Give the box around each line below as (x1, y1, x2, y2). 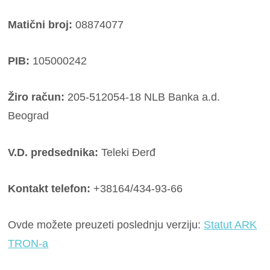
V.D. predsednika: (8, 146, 99, 159)
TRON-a (8, 237, 49, 250)
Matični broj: (8, 18, 73, 31)
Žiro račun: (8, 91, 65, 104)
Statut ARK (204, 219, 257, 231)
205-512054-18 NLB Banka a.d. (64, 91, 221, 104)
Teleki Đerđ (98, 146, 156, 159)
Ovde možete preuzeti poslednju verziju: (8, 219, 204, 231)
